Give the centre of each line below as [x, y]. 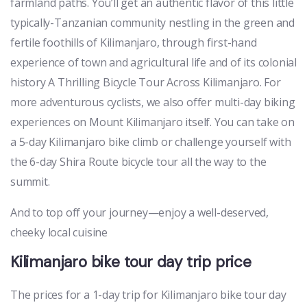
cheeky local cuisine [59, 232]
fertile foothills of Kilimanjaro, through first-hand [134, 42]
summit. [30, 182]
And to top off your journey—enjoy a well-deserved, [139, 212]
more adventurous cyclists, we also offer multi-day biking [153, 102]
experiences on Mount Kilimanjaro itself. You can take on [152, 122]
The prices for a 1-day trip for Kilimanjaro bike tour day [148, 295]
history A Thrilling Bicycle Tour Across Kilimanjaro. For [146, 82]
